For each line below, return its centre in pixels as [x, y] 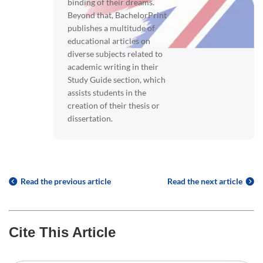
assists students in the [107, 92]
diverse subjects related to [115, 53]
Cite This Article [62, 232]
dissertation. [90, 118]
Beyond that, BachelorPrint [117, 15]
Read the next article [205, 181]
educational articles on [109, 41]
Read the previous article [66, 181]
